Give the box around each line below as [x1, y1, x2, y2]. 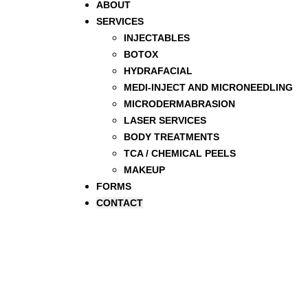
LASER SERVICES [124, 115, 206, 126]
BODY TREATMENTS [124, 131, 219, 142]
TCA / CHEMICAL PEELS [124, 148, 236, 159]
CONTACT [96, 197, 143, 208]
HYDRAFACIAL [124, 65, 192, 76]
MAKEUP [124, 164, 165, 175]
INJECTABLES [124, 32, 190, 43]
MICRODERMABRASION [124, 98, 235, 109]
